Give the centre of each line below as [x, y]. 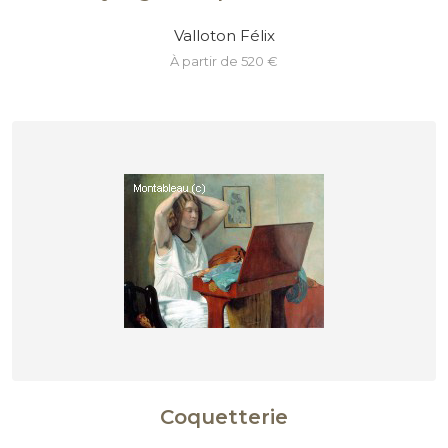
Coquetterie [224, 417]
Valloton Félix [224, 35]
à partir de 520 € [228, 61]
